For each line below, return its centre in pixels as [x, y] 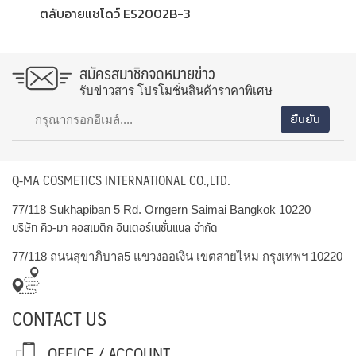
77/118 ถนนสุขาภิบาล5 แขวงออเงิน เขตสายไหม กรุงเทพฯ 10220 [177, 256]
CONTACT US [59, 317]
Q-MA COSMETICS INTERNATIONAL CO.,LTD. [121, 180]
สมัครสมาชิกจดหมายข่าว [147, 73]
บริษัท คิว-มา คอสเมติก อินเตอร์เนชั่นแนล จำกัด [114, 226]
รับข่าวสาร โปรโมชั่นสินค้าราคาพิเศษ [176, 90]
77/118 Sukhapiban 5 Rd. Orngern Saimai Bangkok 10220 [161, 209]
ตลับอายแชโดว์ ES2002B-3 [115, 13]
